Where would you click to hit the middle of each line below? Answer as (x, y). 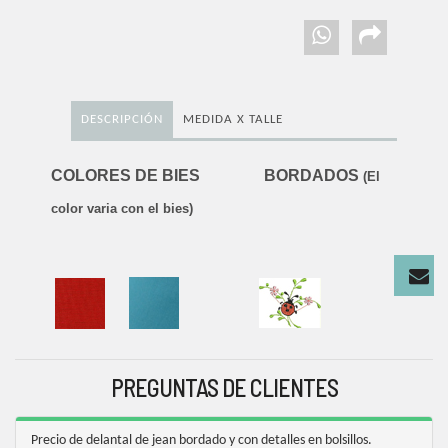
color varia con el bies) (121, 209)
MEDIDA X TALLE (232, 120)
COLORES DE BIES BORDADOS (206, 176)
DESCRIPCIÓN (121, 120)
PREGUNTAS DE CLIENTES (224, 388)
